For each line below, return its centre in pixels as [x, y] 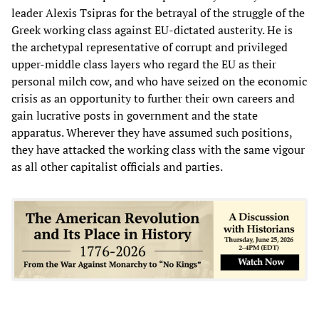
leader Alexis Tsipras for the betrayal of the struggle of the [158, 12]
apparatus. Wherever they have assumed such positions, [152, 132]
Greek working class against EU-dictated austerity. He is [152, 30]
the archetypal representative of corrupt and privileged [150, 47]
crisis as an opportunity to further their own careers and [153, 98]
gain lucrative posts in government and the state [135, 115]
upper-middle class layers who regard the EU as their [144, 64]
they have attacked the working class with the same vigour [158, 149]
